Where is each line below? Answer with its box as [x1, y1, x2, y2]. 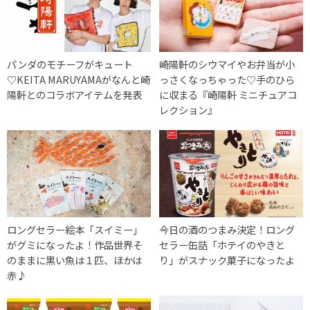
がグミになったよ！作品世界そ [7, 237, 143, 252]
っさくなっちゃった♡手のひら [159, 71, 295, 86]
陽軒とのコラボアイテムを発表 [7, 86, 142, 102]
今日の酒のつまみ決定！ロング [159, 221, 295, 237]
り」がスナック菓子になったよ [159, 252, 295, 267]
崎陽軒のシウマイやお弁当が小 [159, 56, 295, 71]
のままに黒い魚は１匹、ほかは [7, 252, 142, 267]
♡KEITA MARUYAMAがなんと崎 [7, 71, 150, 86]
